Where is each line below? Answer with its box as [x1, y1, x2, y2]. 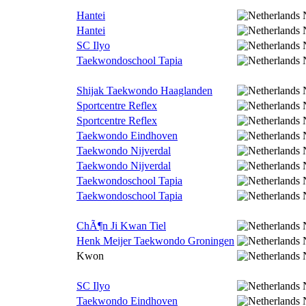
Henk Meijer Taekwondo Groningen [76, 235, 234, 247]
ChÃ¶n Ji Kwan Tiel [76, 220, 166, 232]
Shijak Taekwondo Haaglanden [76, 85, 212, 96]
